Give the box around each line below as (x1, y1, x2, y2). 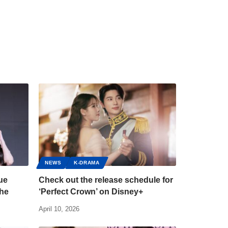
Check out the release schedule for (39, 176, 173, 185)
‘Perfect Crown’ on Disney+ (39, 187, 143, 196)
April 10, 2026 (39, 205, 79, 213)
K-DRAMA (73, 160, 100, 166)
